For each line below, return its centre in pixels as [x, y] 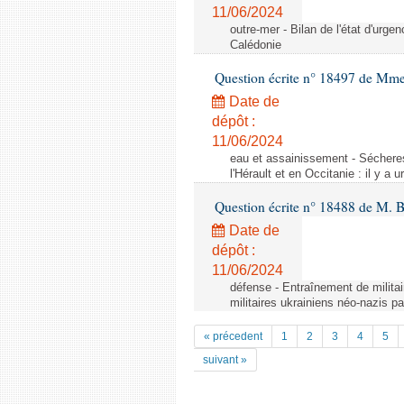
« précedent [233, 336]
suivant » [225, 360]
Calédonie [256, 45]
